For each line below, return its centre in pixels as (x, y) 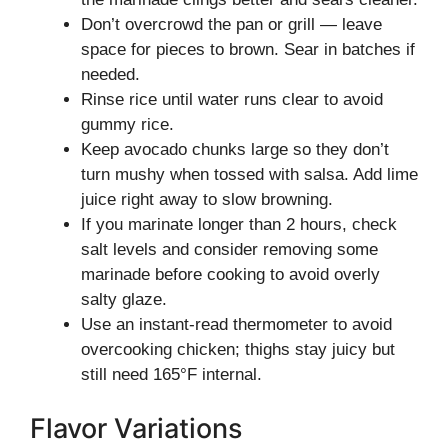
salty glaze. (124, 299)
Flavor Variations (136, 428)
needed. (110, 74)
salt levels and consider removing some (229, 249)
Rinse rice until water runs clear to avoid (232, 99)
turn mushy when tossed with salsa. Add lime (249, 174)
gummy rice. (127, 124)
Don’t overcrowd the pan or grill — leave (231, 24)
